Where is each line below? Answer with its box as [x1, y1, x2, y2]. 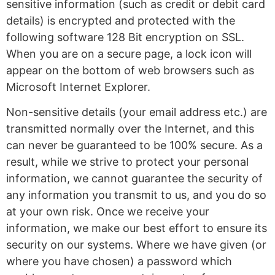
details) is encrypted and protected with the [6, 14, 235, 27]
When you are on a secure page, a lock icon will [6, 47, 252, 60]
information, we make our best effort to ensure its [6, 222, 267, 235]
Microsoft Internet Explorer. [6, 80, 150, 93]
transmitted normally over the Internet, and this [6, 122, 254, 136]
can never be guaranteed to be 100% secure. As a [6, 139, 263, 152]
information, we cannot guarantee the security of [6, 172, 263, 185]
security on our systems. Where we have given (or [6, 238, 266, 252]
